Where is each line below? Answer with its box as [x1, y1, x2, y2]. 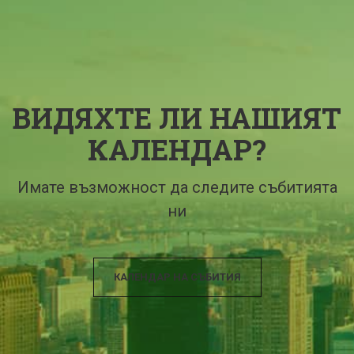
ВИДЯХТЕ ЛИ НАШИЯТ [13, 98, 341, 137]
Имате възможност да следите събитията [17, 177, 337, 197]
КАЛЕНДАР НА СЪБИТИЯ [113, 270, 241, 283]
